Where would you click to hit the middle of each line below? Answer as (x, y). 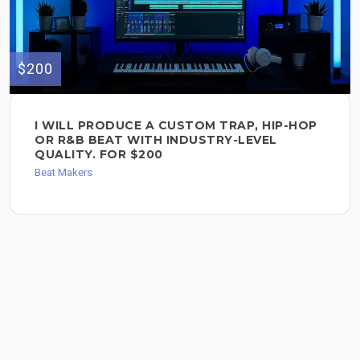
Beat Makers (63, 173)
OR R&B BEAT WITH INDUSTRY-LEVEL (156, 140)
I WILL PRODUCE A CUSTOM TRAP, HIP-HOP (176, 126)
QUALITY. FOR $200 (99, 155)
